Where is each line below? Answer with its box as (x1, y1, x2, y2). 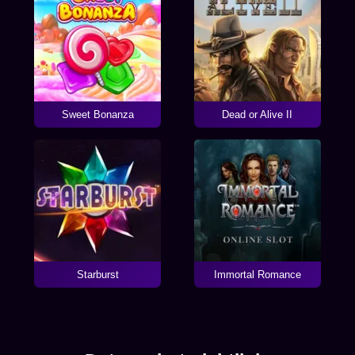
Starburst (76, 269, 119, 281)
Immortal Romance (213, 269, 301, 281)
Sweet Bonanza (61, 109, 134, 120)
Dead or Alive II (222, 109, 293, 120)
